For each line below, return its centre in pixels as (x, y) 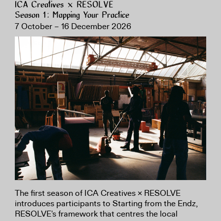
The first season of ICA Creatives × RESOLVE (98, 193)
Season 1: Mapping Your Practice (72, 15)
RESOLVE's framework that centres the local (96, 214)
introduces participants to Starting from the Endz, (106, 203)
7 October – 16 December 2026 (73, 26)
